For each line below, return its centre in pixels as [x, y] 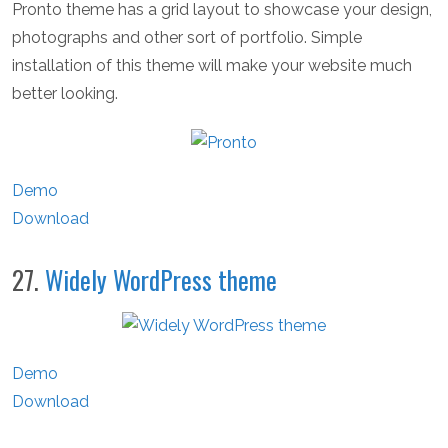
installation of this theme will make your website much [212, 66]
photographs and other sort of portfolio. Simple [187, 38]
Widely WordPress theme [161, 280]
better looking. [65, 94]
